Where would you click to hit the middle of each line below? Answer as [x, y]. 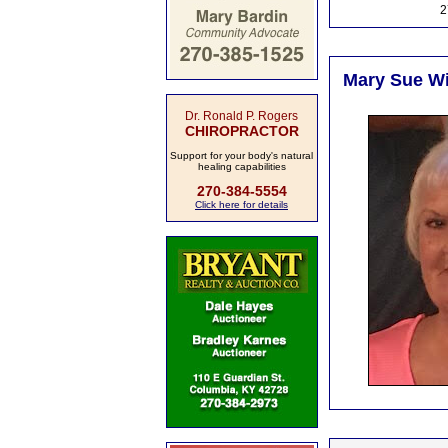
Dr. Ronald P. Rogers [241, 116]
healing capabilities [241, 166]
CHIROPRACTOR [241, 131]
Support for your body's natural [241, 155]
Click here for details [241, 204]
